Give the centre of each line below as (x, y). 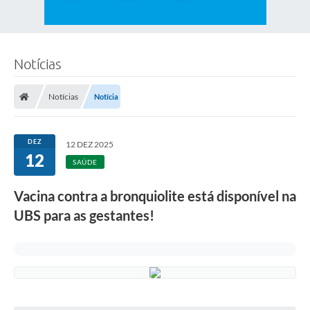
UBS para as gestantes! (84, 216)
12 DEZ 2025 (90, 145)
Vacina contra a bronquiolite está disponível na (155, 196)
